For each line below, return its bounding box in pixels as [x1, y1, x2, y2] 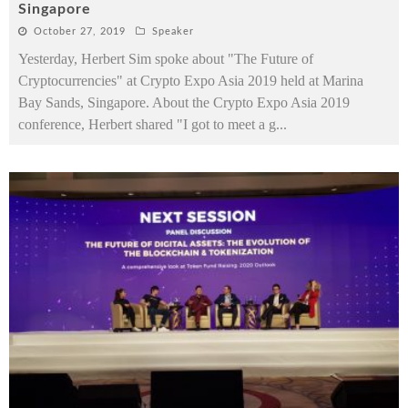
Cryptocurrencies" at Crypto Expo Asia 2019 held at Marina [18, 72, 363, 88]
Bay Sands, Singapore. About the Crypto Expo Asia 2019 [18, 94, 350, 110]
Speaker [152, 25, 194, 36]
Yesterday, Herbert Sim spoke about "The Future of [18, 50, 313, 66]
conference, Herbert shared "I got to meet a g [18, 116, 276, 132]
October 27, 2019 [34, 25, 126, 36]
